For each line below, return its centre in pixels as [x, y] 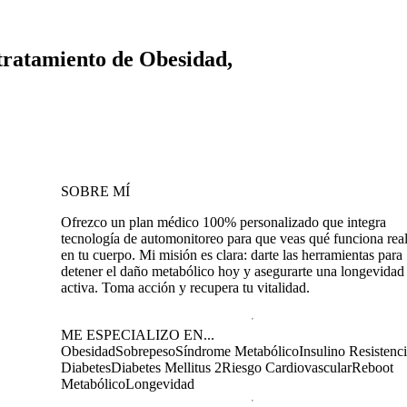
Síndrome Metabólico [237, 351]
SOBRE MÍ [95, 191]
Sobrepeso [145, 351]
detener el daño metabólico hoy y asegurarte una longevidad [233, 271]
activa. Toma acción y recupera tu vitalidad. [185, 287]
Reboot [372, 367]
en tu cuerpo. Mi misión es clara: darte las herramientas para [232, 254]
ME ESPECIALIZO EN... [138, 334]
